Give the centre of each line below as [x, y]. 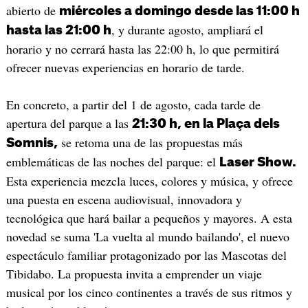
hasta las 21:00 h [58, 30]
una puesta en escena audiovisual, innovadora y [124, 199]
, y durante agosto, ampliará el [187, 29]
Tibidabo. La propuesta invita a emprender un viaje [134, 273]
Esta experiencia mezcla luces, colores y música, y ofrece [149, 180]
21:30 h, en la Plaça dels [206, 123]
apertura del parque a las [69, 123]
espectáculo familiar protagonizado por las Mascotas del [146, 255]
